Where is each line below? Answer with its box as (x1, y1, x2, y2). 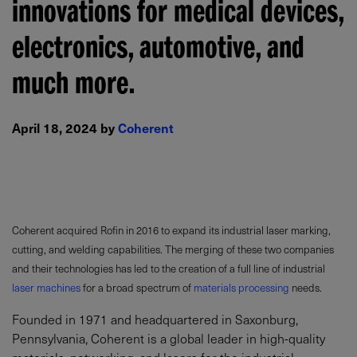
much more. (12, 71, 135, 104)
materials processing (194, 278, 289, 296)
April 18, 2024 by (12, 117, 118, 137)
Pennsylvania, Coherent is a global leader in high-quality (12, 328, 325, 347)
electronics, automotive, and (12, 35, 304, 68)
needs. (289, 278, 324, 296)
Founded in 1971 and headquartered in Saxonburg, (12, 308, 298, 328)
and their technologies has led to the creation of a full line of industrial (12, 259, 325, 277)
